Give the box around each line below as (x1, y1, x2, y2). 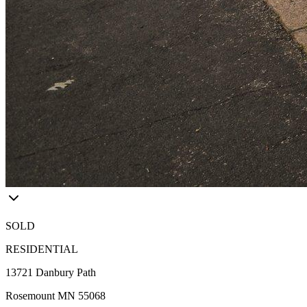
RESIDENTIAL (5, 243, 78, 255)
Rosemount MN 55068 (5, 290, 106, 302)
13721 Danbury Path (5, 267, 96, 278)
